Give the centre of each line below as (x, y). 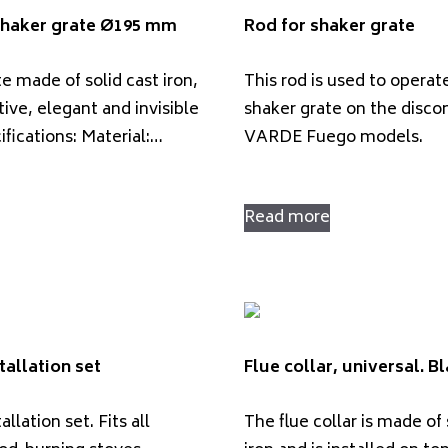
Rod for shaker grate (329, 26)
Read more (287, 217)
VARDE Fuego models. (333, 137)
